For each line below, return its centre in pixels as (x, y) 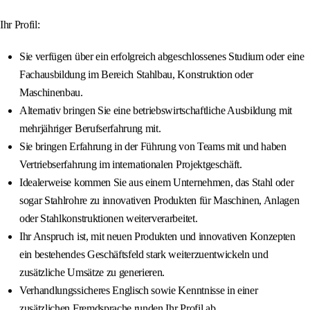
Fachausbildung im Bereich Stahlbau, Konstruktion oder (137, 75)
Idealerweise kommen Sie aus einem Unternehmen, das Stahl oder (157, 183)
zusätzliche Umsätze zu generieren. (92, 273)
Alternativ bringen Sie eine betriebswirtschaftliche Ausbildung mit (156, 111)
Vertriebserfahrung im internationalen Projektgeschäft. (131, 165)
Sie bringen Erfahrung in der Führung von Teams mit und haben (153, 147)
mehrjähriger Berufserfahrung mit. (90, 129)
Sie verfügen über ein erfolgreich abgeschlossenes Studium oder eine (162, 57)
